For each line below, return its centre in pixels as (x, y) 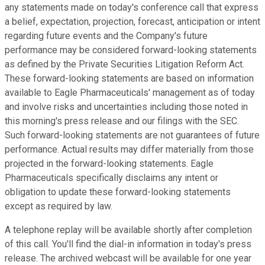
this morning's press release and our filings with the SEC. (122, 121)
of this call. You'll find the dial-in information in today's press (128, 244)
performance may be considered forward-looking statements (131, 50)
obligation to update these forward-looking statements (118, 192)
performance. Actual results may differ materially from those (129, 150)
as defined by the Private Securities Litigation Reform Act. (125, 64)
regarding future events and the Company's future (106, 36)
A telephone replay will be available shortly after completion (128, 230)
